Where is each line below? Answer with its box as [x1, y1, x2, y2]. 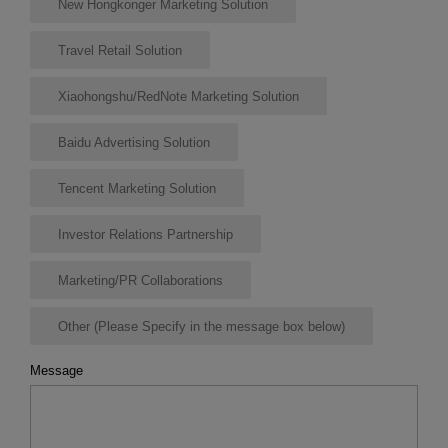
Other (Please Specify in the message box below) [57, 318, 345, 334]
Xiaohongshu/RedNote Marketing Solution [57, 88, 299, 104]
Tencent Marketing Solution [57, 180, 216, 196]
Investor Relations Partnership [57, 226, 233, 242]
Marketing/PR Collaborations [57, 272, 223, 288]
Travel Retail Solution [57, 42, 182, 58]
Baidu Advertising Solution [57, 134, 210, 150]
